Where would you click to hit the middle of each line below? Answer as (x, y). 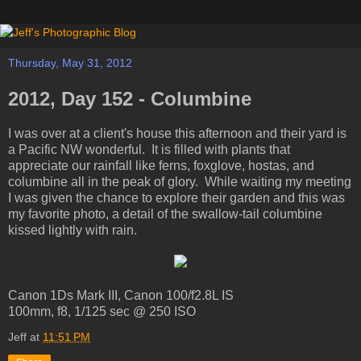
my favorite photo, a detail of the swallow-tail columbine (165, 214)
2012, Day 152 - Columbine (130, 99)
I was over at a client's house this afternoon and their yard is (177, 133)
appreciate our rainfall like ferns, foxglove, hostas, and (161, 165)
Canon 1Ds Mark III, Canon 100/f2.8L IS (121, 295)
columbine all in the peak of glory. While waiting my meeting (180, 181)
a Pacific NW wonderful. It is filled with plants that (149, 149)
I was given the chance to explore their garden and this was (176, 197)
